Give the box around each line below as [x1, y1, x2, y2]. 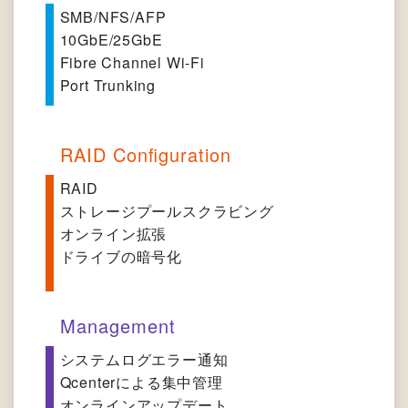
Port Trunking [59, 75, 157, 97]
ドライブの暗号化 [59, 246, 183, 268]
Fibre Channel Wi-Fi [59, 52, 205, 74]
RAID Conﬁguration [59, 141, 231, 168]
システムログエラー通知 [59, 349, 229, 371]
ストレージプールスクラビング [59, 200, 274, 222]
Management [59, 312, 176, 340]
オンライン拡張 [59, 223, 168, 245]
